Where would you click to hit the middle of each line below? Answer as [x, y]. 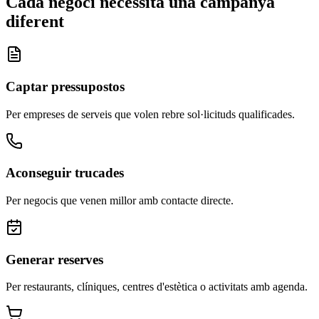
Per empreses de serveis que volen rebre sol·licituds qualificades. [150, 114]
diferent [35, 22]
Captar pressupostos [65, 86]
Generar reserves [54, 259]
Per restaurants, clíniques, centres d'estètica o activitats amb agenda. [157, 287]
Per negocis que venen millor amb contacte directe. [120, 200]
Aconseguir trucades [65, 173]
